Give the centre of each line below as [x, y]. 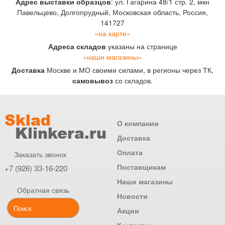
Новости [132, 196]
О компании [138, 123]
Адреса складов [77, 46]
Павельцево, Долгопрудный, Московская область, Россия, [113, 12]
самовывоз [93, 80]
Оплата [130, 152]
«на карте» [113, 33]
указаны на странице [141, 46]
